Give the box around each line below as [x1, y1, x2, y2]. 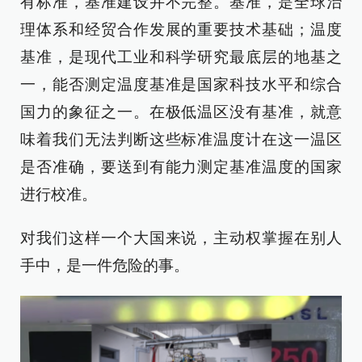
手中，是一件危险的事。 [20, 256, 189, 274]
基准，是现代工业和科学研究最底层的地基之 [20, 48, 342, 65]
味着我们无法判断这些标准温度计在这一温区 [20, 130, 342, 148]
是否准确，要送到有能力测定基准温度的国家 [20, 158, 342, 175]
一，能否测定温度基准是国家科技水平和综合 [20, 75, 342, 93]
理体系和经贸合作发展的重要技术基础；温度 [20, 20, 342, 38]
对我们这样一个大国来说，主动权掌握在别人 [20, 229, 342, 246]
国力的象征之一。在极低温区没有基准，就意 [20, 103, 342, 120]
